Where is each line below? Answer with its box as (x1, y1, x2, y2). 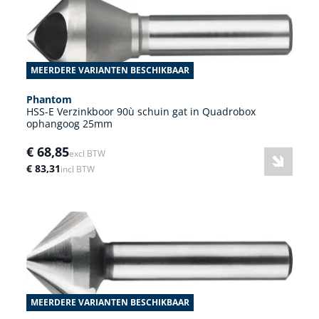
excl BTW (69, 147, 105, 159)
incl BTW (61, 162, 95, 175)
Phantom (26, 92, 72, 106)
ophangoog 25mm (26, 116, 113, 130)
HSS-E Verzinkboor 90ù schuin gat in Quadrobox (26, 104, 256, 118)
